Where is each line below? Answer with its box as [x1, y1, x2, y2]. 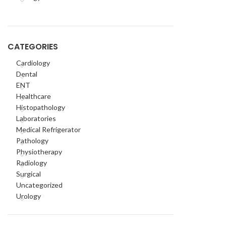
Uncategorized [16, 181, 63, 189]
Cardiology [16, 59, 50, 67]
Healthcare [16, 92, 51, 100]
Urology [16, 192, 41, 200]
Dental [16, 70, 37, 78]
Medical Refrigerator [16, 125, 81, 134]
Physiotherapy [16, 147, 62, 156]
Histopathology [16, 103, 65, 111]
